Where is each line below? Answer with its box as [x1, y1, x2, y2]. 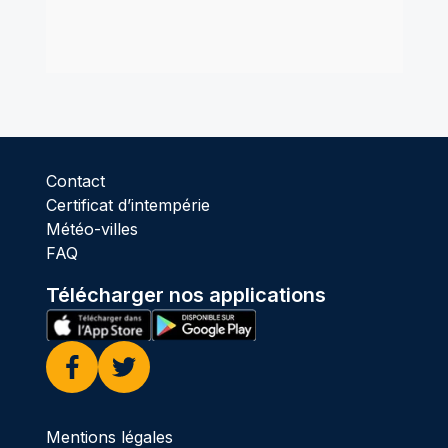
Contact [45, 171, 105, 192]
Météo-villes [45, 219, 138, 240]
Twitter [110, 380, 163, 401]
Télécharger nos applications [45, 283, 326, 308]
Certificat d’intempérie [45, 195, 210, 216]
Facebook [58, 380, 135, 401]
